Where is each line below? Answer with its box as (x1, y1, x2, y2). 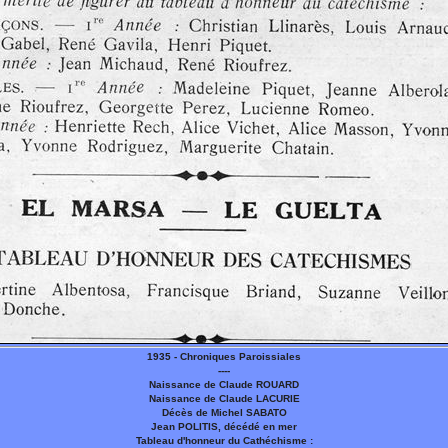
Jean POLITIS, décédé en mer (151, 421, 297, 432)
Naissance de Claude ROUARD (149, 379, 299, 390)
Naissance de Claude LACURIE (148, 393, 300, 404)
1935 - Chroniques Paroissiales (147, 351, 301, 362)
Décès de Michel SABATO (161, 407, 287, 418)
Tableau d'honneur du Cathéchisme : (135, 435, 313, 446)
